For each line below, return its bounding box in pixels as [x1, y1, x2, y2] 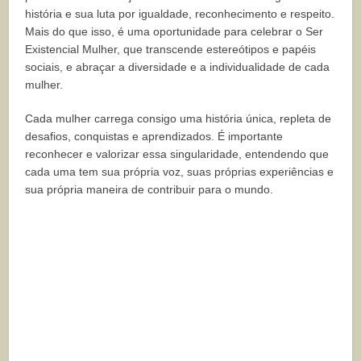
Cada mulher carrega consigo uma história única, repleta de [25, 112, 332, 126]
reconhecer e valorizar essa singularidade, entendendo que [25, 147, 330, 161]
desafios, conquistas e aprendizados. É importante [25, 130, 284, 143]
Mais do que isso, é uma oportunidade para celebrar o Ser [25, 25, 324, 39]
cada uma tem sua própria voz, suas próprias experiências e [25, 165, 334, 179]
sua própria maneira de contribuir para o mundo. [25, 183, 274, 197]
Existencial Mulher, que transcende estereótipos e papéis [25, 43, 317, 56]
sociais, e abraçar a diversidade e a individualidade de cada [25, 60, 330, 74]
